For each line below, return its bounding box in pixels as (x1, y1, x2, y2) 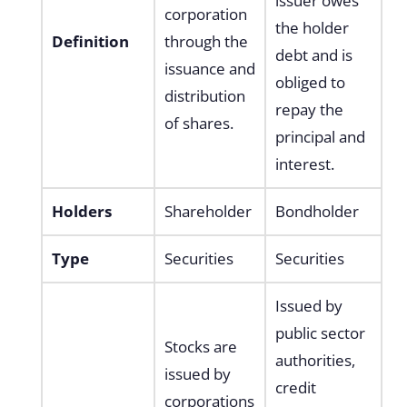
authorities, (274, 349, 355, 371)
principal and (274, 125, 365, 147)
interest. (274, 153, 334, 174)
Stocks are (164, 335, 237, 357)
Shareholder (164, 200, 255, 222)
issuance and (164, 57, 255, 79)
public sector (274, 322, 365, 343)
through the (164, 30, 248, 52)
